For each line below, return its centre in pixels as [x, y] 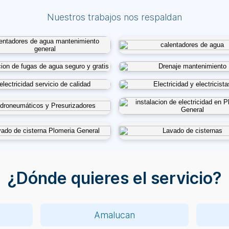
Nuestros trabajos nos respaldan [114, 17]
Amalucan [114, 215]
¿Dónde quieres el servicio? [114, 178]
